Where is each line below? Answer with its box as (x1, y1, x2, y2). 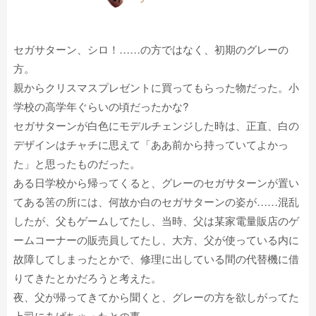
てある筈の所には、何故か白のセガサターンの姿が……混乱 (13, 194, 300, 209)
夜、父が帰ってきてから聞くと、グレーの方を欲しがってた (13, 289, 300, 305)
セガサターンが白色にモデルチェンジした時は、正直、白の (13, 118, 300, 133)
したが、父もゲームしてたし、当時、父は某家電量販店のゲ (13, 213, 300, 229)
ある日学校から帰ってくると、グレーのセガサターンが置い (13, 175, 300, 190)
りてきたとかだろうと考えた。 (13, 270, 162, 286)
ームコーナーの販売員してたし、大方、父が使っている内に (13, 232, 300, 248)
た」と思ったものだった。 (13, 156, 141, 171)
